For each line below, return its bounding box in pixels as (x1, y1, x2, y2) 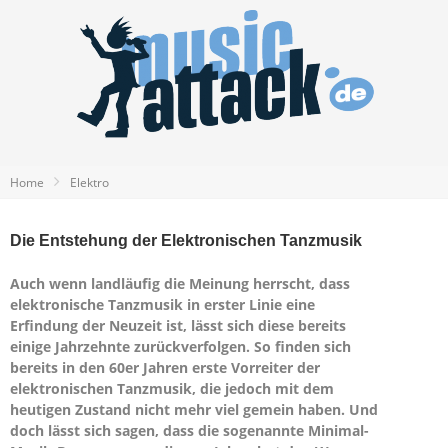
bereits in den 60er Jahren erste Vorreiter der (10, 358, 320, 377)
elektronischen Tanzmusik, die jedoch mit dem (10, 379, 334, 398)
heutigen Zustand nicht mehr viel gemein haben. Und (10, 400, 378, 419)
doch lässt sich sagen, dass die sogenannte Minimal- (10, 421, 369, 440)
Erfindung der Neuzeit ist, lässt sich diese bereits (10, 316, 346, 335)
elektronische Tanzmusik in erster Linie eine (10, 295, 315, 314)
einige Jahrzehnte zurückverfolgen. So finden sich (10, 337, 351, 356)
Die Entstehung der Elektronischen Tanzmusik (10, 232, 362, 249)
